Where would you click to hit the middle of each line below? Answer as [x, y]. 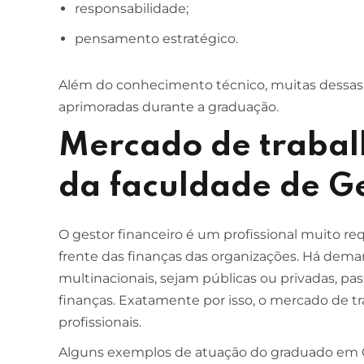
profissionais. [100, 322]
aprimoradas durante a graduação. [169, 106]
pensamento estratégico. [156, 38]
